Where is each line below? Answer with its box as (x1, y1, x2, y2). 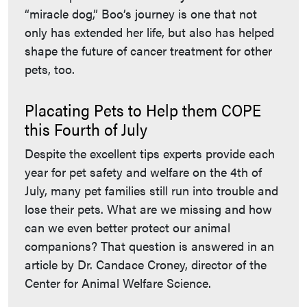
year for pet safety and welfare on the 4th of (25, 163, 262, 181)
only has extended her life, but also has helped (25, 23, 274, 41)
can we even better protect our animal (25, 219, 230, 236)
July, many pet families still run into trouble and (25, 182, 278, 199)
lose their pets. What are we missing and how (25, 200, 272, 218)
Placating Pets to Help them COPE (25, 98, 261, 122)
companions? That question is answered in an (25, 237, 274, 255)
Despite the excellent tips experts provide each (25, 145, 275, 162)
